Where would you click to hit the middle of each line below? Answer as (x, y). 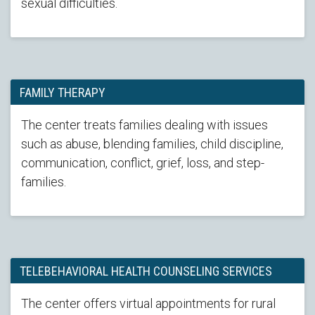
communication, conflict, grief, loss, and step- (143, 163)
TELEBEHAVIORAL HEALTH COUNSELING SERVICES (146, 271)
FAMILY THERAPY (62, 92)
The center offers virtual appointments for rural (148, 303)
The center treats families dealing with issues (144, 125)
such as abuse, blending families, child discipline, (152, 144)
